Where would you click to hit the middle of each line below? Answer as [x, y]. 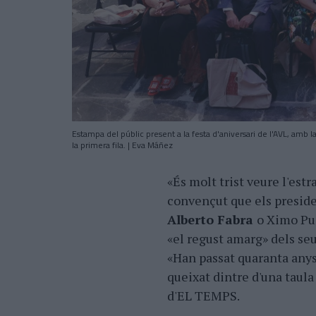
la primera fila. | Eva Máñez [122, 145]
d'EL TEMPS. [203, 296]
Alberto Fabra [212, 219]
